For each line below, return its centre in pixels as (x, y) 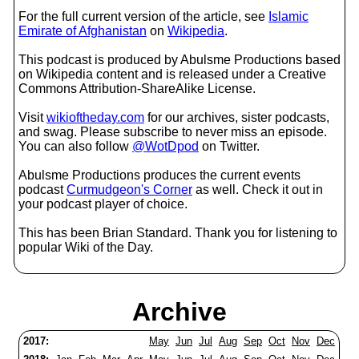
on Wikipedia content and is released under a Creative (172, 74)
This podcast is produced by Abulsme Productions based (179, 60)
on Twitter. (229, 146)
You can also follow (75, 146)
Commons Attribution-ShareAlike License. (137, 89)
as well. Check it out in (258, 190)
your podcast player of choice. (103, 204)
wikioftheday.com (95, 117)
